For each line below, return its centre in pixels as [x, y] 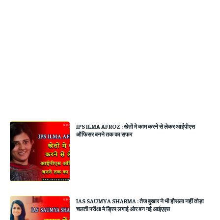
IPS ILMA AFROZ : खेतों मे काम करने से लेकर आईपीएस [136, 126]
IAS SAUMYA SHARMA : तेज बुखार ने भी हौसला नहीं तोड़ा [140, 201]
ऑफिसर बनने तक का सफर [104, 134]
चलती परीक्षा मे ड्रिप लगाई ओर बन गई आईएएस [123, 209]
